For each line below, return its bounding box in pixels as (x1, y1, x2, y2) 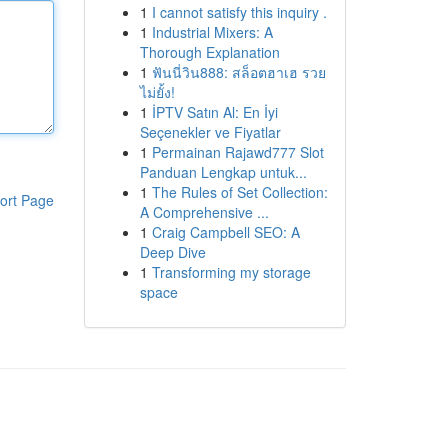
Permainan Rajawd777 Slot (151, 142, 324, 162)
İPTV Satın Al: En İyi (151, 102, 278, 122)
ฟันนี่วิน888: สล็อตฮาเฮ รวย (151, 62, 326, 82)
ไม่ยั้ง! (139, 82, 175, 102)
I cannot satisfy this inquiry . (151, 2, 327, 22)
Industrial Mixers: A (151, 22, 273, 42)
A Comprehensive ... (139, 202, 269, 222)
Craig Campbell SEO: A (151, 222, 300, 242)
